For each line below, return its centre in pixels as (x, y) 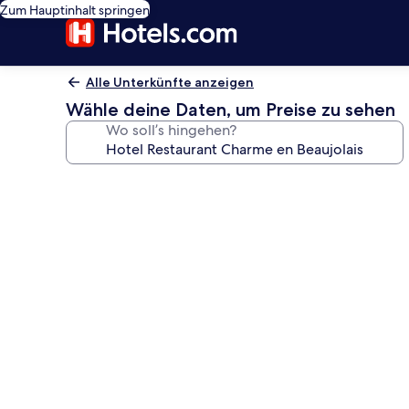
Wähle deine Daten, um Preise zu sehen (231, 110)
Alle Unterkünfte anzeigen (170, 82)
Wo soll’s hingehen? (171, 130)
